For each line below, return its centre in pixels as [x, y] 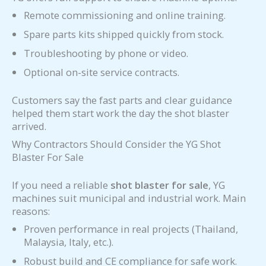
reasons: [31, 211]
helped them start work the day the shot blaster [121, 113]
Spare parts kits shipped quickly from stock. [124, 34]
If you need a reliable [61, 185]
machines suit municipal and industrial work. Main [129, 198]
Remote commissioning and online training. [125, 15]
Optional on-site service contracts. [102, 72]
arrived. [29, 126]
